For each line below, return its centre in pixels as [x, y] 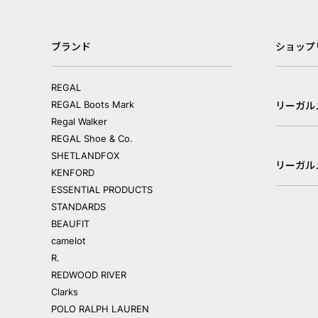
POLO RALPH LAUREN [100, 309]
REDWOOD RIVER [89, 275]
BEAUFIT [70, 224]
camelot [68, 241]
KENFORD [73, 172]
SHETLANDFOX [85, 155]
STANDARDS [78, 207]
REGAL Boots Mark [93, 104]
